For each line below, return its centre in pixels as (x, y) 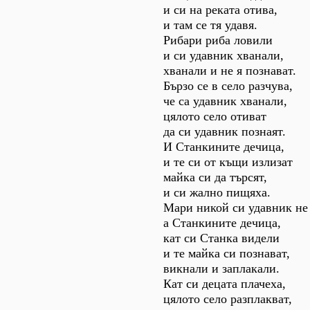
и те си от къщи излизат (228, 162)
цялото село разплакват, (228, 299)
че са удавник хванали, (225, 101)
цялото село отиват (215, 116)
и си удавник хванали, (224, 55)
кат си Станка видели (221, 238)
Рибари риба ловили (218, 40)
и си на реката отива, (220, 10)
